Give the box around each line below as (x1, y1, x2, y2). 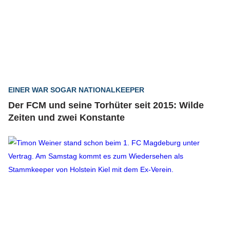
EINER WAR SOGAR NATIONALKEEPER (8, 86, 144, 94)
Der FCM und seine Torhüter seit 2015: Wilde (8, 100, 204, 110)
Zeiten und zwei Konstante (8, 112, 125, 123)
